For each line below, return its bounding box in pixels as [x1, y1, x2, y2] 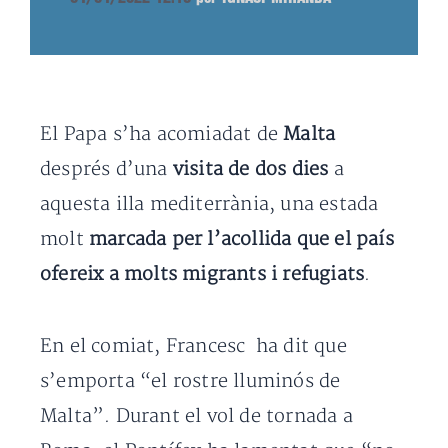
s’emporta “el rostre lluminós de [40, 370, 341, 393]
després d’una [40, 158, 173, 181]
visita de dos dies [172, 158, 329, 181]
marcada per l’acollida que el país [89, 228, 394, 251]
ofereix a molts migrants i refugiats [40, 263, 365, 286]
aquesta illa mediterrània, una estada [40, 193, 379, 216]
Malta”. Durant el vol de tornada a [40, 405, 353, 428]
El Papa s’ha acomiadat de [40, 123, 284, 146]
